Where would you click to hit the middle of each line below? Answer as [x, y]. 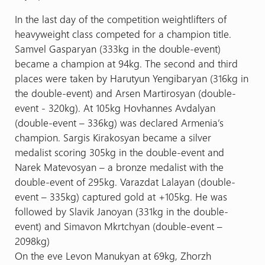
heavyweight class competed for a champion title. [123, 33]
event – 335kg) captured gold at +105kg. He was [121, 196]
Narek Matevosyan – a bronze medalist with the [119, 167]
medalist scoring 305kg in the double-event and [119, 152]
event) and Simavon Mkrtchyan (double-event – [118, 226]
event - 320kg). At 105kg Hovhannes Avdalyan [115, 107]
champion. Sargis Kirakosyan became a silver [113, 137]
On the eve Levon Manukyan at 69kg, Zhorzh [113, 255]
